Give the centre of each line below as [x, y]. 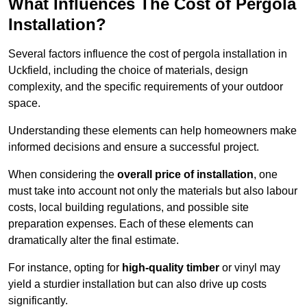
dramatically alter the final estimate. [94, 241]
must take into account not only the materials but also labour [153, 191]
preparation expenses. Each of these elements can [131, 224]
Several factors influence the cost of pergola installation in [148, 54]
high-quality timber [171, 268]
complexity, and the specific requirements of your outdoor [146, 87]
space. [24, 103]
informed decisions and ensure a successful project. [134, 147]
